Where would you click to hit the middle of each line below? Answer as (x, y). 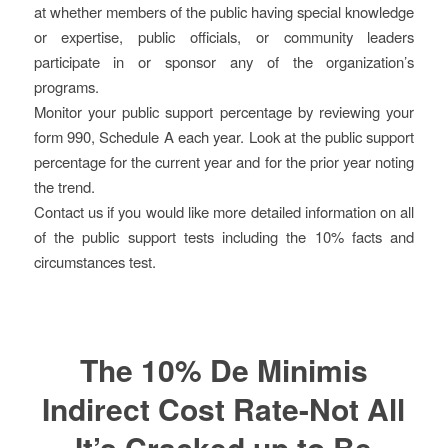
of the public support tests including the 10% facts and (224, 236)
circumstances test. (94, 261)
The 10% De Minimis (223, 369)
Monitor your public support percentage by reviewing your (224, 111)
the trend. (64, 186)
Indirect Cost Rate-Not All (224, 408)
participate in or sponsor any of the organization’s (224, 61)
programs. (66, 86)
